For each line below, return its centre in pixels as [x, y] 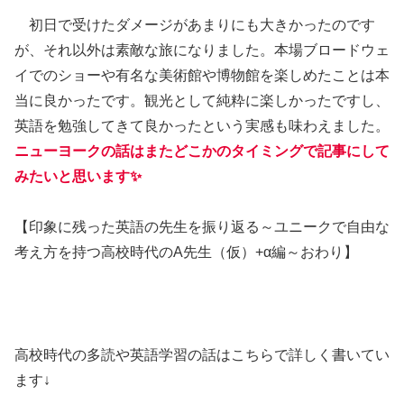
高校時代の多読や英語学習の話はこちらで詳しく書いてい [202, 355]
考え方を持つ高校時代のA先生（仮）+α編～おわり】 [186, 252]
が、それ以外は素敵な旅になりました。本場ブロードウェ [202, 50]
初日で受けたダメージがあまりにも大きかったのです [195, 24]
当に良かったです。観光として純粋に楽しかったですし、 [202, 100]
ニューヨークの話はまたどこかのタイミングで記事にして [202, 151]
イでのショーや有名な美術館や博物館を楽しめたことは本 [202, 75]
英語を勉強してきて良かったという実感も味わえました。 [202, 125]
